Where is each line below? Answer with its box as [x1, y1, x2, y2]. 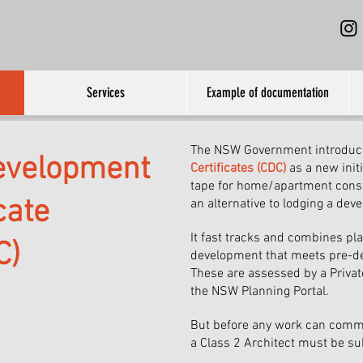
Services [87, 84, 125, 100]
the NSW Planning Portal [190, 284, 326, 300]
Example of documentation [207, 84, 329, 100]
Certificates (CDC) [190, 160, 286, 177]
